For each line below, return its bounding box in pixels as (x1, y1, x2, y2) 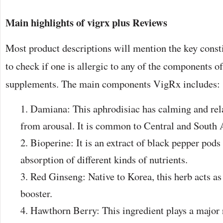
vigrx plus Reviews (87, 15, 167, 30)
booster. (20, 186, 52, 200)
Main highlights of (5, 15, 87, 30)
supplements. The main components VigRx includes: (5, 77, 220, 91)
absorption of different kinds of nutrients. (20, 152, 188, 166)
